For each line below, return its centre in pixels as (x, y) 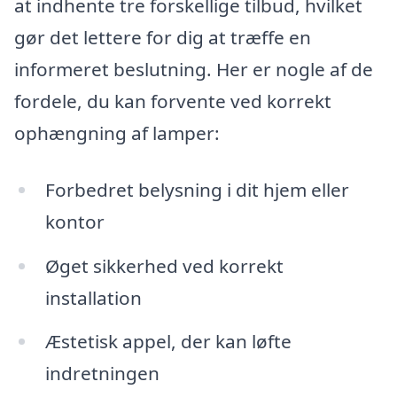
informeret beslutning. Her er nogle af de (194, 70)
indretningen (102, 374)
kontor (74, 221)
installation (93, 297)
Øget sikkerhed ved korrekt (164, 265)
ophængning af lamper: (117, 133)
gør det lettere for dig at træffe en (163, 38)
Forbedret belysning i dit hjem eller (197, 189)
